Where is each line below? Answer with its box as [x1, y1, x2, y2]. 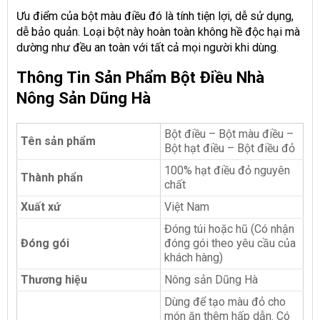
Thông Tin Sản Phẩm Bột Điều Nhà [16, 68, 264, 87]
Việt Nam [164, 200, 209, 214]
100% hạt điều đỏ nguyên [164, 164, 290, 178]
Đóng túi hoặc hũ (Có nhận [164, 222, 294, 236]
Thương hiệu [21, 273, 87, 287]
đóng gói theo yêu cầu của [164, 236, 296, 251]
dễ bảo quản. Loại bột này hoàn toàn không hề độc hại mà [16, 25, 300, 39]
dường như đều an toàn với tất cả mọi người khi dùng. [16, 41, 279, 55]
